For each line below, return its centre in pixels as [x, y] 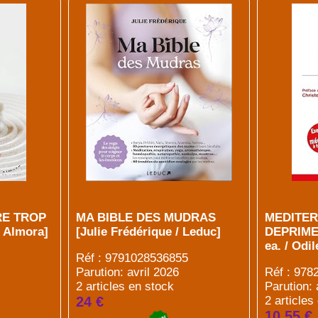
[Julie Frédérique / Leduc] [148, 232]
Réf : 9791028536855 [132, 258]
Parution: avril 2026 [127, 272]
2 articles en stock [125, 286]
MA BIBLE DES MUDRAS [146, 218]
